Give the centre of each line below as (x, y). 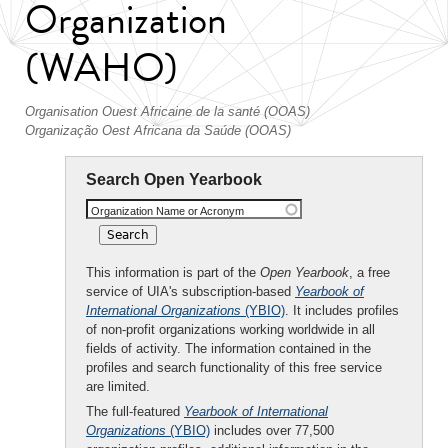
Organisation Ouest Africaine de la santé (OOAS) (167, 111)
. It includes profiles (342, 310)
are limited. (118, 386)
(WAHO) (101, 67)
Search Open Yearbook (174, 179)
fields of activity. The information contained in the (228, 348)
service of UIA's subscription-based (190, 291)
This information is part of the (173, 272)
